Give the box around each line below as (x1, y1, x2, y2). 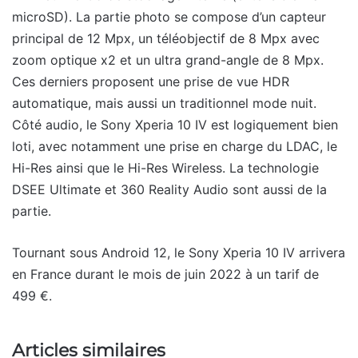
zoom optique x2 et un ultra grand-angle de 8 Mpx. (12, 52, 324, 69)
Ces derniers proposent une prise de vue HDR (12, 74, 289, 90)
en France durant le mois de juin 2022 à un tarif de (12, 266, 319, 283)
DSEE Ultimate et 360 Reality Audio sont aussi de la (12, 181, 327, 198)
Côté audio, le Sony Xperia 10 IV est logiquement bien (12, 117, 338, 133)
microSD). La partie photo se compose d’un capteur (12, 9, 326, 26)
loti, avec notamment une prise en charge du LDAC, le (12, 138, 337, 155)
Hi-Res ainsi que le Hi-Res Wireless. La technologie (12, 160, 319, 177)
